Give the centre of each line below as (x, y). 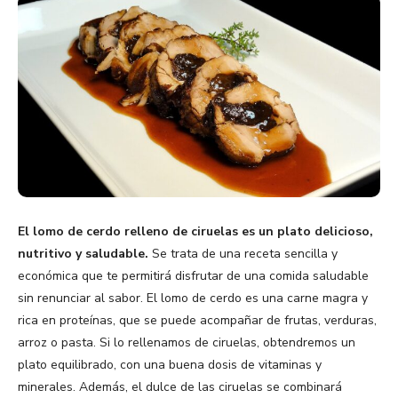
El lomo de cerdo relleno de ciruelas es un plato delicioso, (195, 232)
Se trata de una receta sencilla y (243, 254)
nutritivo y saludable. (83, 254)
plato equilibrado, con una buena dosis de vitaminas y (170, 365)
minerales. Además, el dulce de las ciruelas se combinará (180, 387)
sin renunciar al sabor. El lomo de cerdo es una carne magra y (193, 298)
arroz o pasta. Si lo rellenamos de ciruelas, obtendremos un (187, 343)
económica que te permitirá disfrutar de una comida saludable (193, 276)
